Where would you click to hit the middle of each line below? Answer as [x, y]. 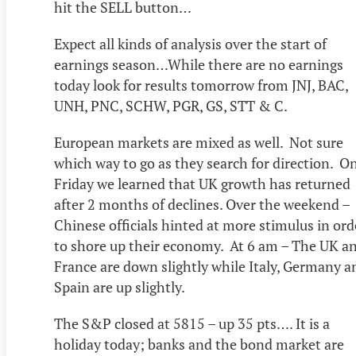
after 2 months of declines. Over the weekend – [202, 205]
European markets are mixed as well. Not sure [199, 143]
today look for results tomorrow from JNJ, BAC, [201, 85]
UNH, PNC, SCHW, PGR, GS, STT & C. [172, 106]
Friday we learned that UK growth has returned [202, 184]
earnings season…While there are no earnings [199, 65]
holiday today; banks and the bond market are [199, 344]
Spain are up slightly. [120, 287]
